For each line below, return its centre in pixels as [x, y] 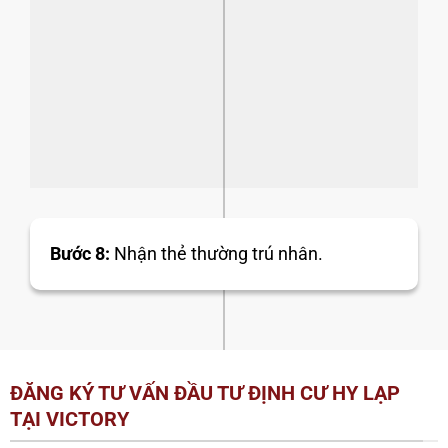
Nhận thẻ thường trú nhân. [216, 254]
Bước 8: [80, 254]
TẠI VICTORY [69, 419]
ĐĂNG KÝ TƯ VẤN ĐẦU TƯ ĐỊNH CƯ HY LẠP [204, 393]
